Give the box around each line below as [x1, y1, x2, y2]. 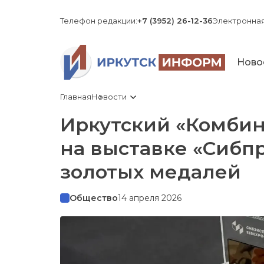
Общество [70, 193, 118, 204]
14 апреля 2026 [118, 193, 181, 204]
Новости [91, 92, 128, 102]
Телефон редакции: [60, 16, 137, 25]
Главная [60, 92, 91, 102]
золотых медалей [60, 160, 241, 184]
